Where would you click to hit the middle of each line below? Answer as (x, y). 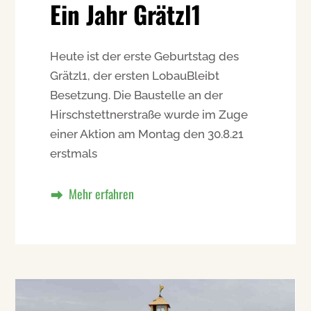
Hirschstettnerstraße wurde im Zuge (149, 114)
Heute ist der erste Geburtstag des (145, 56)
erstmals (74, 153)
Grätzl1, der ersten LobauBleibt (135, 75)
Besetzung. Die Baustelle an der (137, 95)
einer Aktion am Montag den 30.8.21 (147, 134)
